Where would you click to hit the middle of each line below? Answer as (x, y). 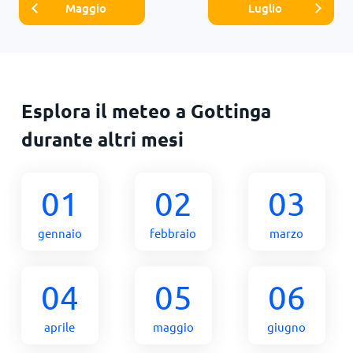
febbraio (173, 232)
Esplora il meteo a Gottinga (146, 110)
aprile (60, 326)
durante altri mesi (102, 139)
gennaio (59, 232)
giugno (287, 326)
